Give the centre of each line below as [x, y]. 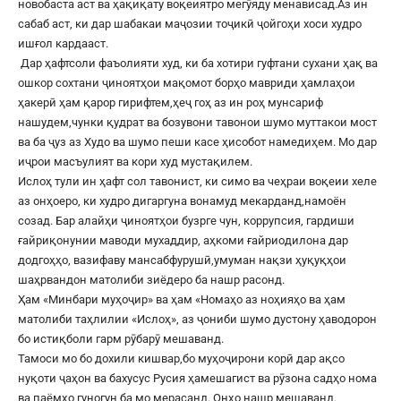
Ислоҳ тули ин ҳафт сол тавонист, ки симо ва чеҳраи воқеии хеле [197, 181]
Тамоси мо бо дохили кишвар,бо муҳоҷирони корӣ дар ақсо [181, 358]
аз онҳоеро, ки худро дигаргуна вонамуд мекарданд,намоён [182, 200]
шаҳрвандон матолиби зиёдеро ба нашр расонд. [153, 279]
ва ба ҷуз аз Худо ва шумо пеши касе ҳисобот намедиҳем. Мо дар [197, 141]
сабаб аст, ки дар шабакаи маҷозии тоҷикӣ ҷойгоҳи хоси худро [190, 23]
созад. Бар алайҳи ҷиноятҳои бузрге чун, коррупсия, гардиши [186, 220]
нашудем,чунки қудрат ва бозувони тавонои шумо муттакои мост [197, 122]
